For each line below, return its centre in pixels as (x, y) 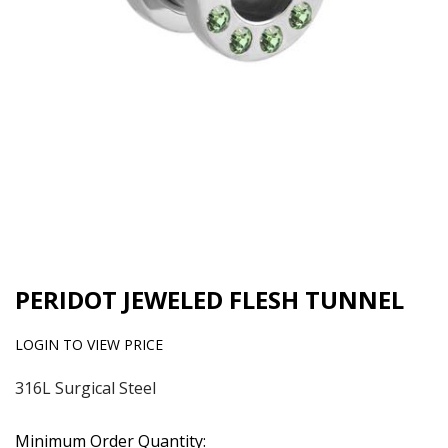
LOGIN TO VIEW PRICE (89, 345)
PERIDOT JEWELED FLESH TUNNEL (209, 300)
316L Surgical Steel (85, 388)
